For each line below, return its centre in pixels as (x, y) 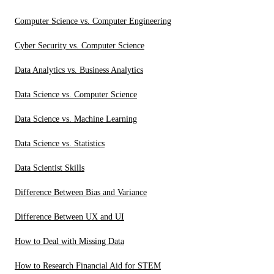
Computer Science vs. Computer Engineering (93, 21)
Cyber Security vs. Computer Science (80, 45)
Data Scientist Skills (50, 168)
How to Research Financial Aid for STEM (88, 265)
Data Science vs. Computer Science (76, 94)
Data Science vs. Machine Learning (76, 119)
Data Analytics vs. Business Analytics (79, 70)
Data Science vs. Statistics (60, 143)
